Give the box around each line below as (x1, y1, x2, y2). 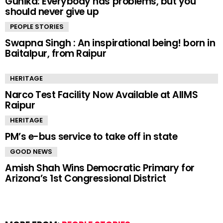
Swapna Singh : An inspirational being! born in (5, 36, 216, 50)
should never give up (5, 5, 99, 18)
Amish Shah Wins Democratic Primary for (5, 161, 195, 175)
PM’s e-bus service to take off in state (5, 130, 178, 143)
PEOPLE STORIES (10, 22, 64, 31)
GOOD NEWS (10, 147, 52, 156)
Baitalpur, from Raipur (5, 47, 107, 60)
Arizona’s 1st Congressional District (5, 172, 166, 185)
